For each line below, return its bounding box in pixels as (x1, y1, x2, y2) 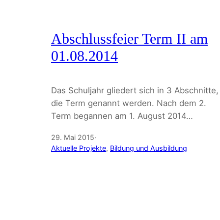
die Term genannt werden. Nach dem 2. (51, 98, 206, 109)
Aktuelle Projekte (51, 144, 106, 153)
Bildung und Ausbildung (110, 144, 187, 153)
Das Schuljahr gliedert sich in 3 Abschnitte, (51, 85, 219, 96)
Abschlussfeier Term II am (51, 30, 208, 47)
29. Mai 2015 (51, 133, 94, 142)
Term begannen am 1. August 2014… (51, 111, 193, 121)
